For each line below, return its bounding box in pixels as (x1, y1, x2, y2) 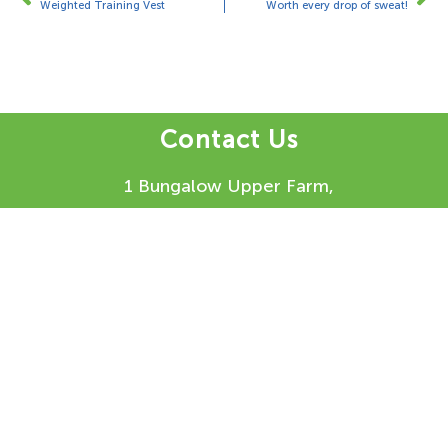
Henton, (195, 203, 263, 226)
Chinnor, (194, 231, 264, 254)
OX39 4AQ (184, 259, 274, 282)
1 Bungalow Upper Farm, (124, 175, 334, 198)
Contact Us (160, 125, 298, 155)
